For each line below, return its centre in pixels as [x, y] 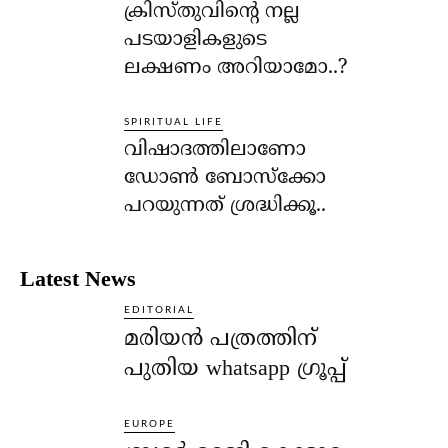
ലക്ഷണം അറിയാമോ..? [236, 68]
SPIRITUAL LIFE [174, 121]
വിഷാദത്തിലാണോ [215, 150]
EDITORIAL [159, 309]
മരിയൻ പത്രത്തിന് [221, 339]
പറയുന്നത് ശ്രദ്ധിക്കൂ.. [225, 206]
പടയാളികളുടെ [196, 40]
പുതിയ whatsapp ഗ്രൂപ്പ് [236, 369]
